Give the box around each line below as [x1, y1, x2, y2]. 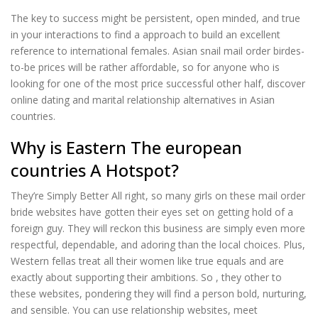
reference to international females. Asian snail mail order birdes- [11, 43, 305, 57]
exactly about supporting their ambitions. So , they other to [11, 270, 282, 284]
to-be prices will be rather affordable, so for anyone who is [11, 60, 280, 74]
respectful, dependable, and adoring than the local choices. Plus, [11, 238, 305, 251]
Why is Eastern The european [11, 135, 242, 159]
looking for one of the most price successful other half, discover [11, 76, 305, 90]
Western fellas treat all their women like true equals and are [11, 254, 284, 268]
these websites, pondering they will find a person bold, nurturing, [11, 287, 307, 300]
